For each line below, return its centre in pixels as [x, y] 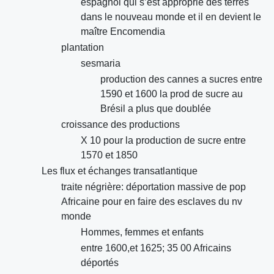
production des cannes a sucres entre [181, 80]
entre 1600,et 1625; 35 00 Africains [156, 248]
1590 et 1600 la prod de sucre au [172, 94]
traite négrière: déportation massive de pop [154, 187]
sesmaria [101, 64]
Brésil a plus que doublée [156, 109]
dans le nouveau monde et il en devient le [171, 17]
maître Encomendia [123, 32]
